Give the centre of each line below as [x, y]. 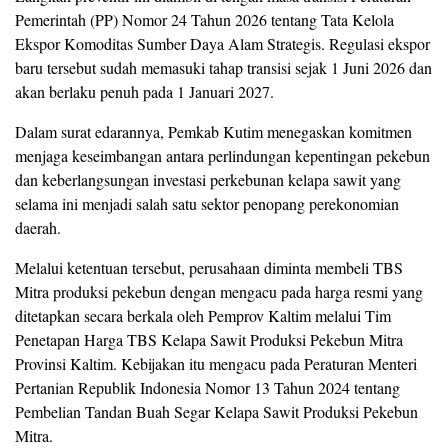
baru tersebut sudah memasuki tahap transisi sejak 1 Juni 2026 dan [223, 68]
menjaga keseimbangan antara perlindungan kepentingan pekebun [222, 156]
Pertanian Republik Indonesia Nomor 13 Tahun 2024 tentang [207, 388]
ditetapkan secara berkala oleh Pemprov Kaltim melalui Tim [203, 316]
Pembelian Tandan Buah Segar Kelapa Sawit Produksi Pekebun [216, 412]
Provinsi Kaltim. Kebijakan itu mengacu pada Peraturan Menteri [216, 364]
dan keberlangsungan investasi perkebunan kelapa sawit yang [208, 180]
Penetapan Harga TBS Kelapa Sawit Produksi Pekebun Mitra [209, 340]
